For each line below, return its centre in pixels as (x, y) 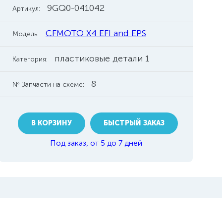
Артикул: (27, 9)
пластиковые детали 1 (102, 58)
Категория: (30, 59)
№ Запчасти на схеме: (49, 84)
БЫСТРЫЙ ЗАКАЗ (134, 123)
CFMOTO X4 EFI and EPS (96, 33)
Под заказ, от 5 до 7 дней (96, 143)
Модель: (26, 34)
